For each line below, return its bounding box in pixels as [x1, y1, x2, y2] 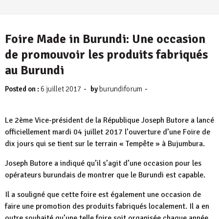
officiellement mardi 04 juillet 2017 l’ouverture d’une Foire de [5, 127, 210, 137]
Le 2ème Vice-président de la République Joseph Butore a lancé [5, 115, 214, 125]
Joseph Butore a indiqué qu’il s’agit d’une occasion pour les [5, 158, 201, 168]
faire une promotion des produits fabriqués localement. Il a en [5, 201, 209, 211]
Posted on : [5, 85, 41, 93]
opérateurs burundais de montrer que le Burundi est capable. [5, 170, 205, 180]
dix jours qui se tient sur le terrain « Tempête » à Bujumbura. [5, 139, 205, 149]
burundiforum [99, 85, 142, 93]
